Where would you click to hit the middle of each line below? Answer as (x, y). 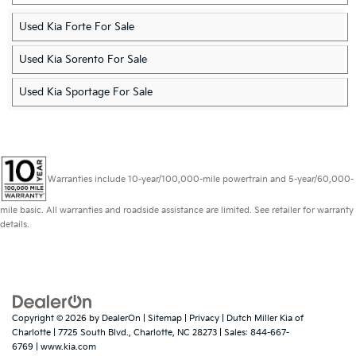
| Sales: (234, 333)
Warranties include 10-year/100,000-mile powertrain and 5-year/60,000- (201, 179)
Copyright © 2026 (50, 319)
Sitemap (165, 319)
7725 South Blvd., (93, 333)
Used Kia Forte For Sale (77, 27)
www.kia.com (68, 347)
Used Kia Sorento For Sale (83, 60)
